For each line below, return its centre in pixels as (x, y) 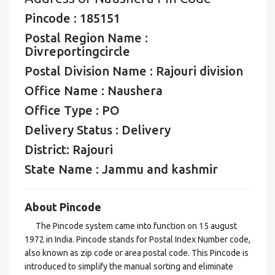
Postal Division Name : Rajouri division (134, 71)
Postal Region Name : (86, 38)
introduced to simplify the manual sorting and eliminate (129, 266)
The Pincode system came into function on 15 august (131, 226)
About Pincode (63, 207)
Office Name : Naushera (94, 91)
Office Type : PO (72, 110)
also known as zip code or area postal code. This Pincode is (137, 253)
